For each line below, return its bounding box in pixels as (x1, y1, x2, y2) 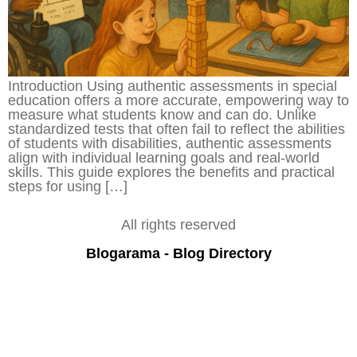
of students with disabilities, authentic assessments (8, 135, 331, 151)
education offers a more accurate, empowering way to (8, 92, 349, 108)
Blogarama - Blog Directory (85, 245, 272, 262)
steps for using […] (8, 178, 127, 194)
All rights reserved (121, 217, 236, 233)
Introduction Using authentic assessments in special (8, 78, 337, 94)
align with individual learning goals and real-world (8, 150, 320, 166)
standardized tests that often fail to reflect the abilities (8, 121, 345, 137)
